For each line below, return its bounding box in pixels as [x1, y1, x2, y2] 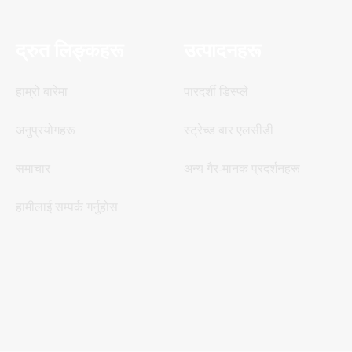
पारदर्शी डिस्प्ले [184, 85, 249, 99]
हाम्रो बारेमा [16, 85, 68, 99]
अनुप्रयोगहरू [16, 123, 76, 137]
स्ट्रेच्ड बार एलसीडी [184, 123, 274, 137]
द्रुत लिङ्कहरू [16, 40, 124, 62]
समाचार [16, 162, 51, 176]
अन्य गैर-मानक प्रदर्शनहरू [184, 162, 301, 176]
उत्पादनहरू [184, 40, 262, 62]
